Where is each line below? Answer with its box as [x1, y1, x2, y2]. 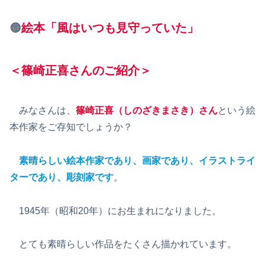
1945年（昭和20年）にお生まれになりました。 [9, 205, 221, 216]
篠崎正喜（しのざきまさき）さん [76, 105, 218, 116]
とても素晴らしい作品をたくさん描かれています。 [9, 239, 237, 250]
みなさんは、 [9, 105, 76, 116]
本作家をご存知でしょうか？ [9, 122, 132, 132]
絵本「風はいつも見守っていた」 [21, 21, 199, 35]
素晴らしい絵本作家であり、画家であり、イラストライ [19, 155, 256, 166]
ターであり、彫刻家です [9, 172, 114, 182]
